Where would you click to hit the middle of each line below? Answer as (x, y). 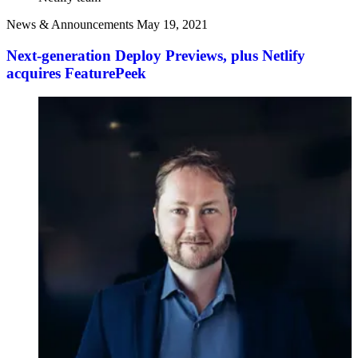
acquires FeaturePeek (76, 73)
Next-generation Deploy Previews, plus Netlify (156, 55)
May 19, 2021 (172, 24)
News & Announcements (70, 24)
